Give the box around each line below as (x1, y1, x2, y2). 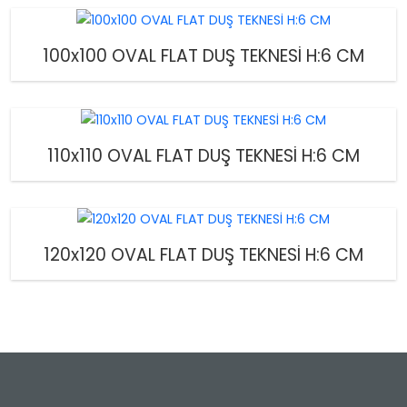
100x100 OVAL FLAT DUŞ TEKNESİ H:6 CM (43, 43, 364, 68)
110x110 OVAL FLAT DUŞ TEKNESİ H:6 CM (47, 143, 360, 168)
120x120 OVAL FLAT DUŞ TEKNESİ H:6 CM (44, 243, 363, 268)
